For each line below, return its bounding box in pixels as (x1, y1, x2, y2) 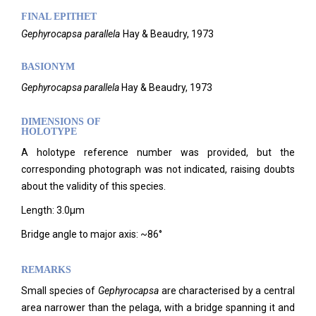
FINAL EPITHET (21, 11, 97, 22)
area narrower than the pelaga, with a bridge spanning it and (21, 302, 295, 313)
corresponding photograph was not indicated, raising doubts (21, 164, 295, 175)
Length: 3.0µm (21, 205, 85, 216)
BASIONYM (21, 61, 75, 72)
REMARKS (21, 265, 71, 275)
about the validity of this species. (21, 181, 166, 192)
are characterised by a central (158, 285, 295, 296)
